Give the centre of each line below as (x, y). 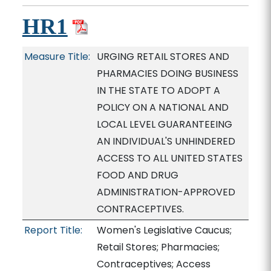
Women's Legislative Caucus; (164, 230)
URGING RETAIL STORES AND (163, 57)
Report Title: (53, 230)
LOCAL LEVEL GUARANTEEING (164, 124)
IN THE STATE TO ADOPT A (158, 90)
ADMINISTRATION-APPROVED (166, 192)
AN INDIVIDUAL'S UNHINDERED (166, 141)
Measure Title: (57, 57)
